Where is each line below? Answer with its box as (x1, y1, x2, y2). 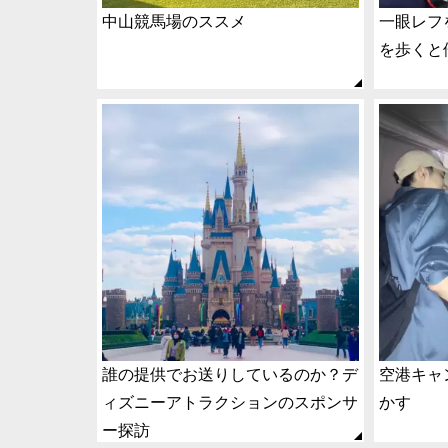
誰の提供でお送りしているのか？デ (102, 366, 358, 384)
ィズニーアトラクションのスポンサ (102, 394, 358, 412)
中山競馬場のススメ (102, 13, 246, 31)
